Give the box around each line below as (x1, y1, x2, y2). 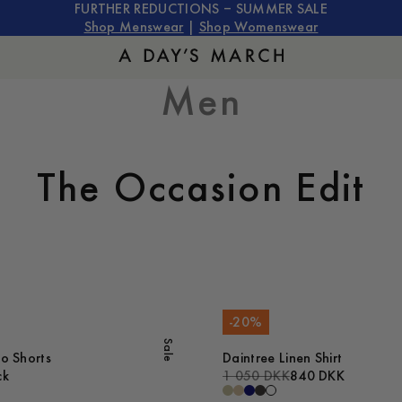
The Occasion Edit (36, 163, 366, 211)
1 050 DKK (223, 368, 290, 385)
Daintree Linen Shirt (223, 350, 343, 367)
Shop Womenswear (198, 19, 319, 35)
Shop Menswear (83, 19, 184, 35)
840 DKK (289, 368, 345, 385)
